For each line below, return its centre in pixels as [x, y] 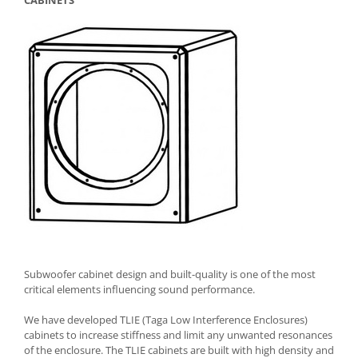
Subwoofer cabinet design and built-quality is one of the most [170, 274]
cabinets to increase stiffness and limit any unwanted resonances [178, 335]
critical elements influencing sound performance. [139, 290]
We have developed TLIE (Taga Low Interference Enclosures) [166, 320]
